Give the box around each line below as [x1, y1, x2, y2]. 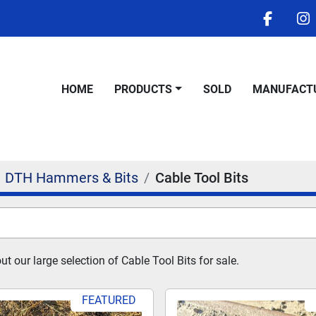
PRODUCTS [121, 83, 172, 96]
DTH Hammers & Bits [5, 169, 138, 186]
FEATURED [82, 293, 137, 307]
